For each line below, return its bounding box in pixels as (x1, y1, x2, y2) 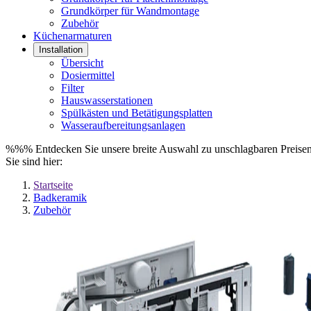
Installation (39, 44, 83, 55)
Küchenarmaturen (33, 30, 112, 42)
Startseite (33, 179, 73, 191)
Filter (61, 82, 84, 94)
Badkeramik (33, 192, 87, 203)
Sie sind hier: (6, 155, 62, 167)
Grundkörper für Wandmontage (61, 5, 199, 17)
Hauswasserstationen (61, 94, 153, 106)
